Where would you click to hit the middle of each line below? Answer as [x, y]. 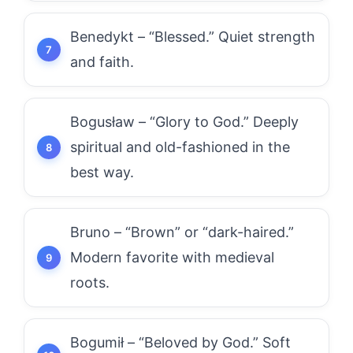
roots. [90, 282]
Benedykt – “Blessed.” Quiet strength [193, 37]
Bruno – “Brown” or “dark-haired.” [182, 232]
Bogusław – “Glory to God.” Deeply [184, 122]
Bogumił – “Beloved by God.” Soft [180, 342]
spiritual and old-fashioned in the [180, 147]
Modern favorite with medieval [172, 257]
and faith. [102, 62]
